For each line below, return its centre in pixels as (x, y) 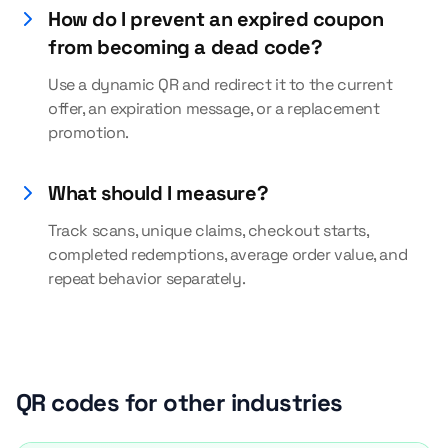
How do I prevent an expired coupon (216, 19)
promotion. (88, 132)
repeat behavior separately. (147, 278)
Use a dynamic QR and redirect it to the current (220, 84)
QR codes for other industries (179, 402)
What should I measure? (158, 193)
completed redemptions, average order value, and (228, 254)
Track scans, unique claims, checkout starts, (208, 230)
